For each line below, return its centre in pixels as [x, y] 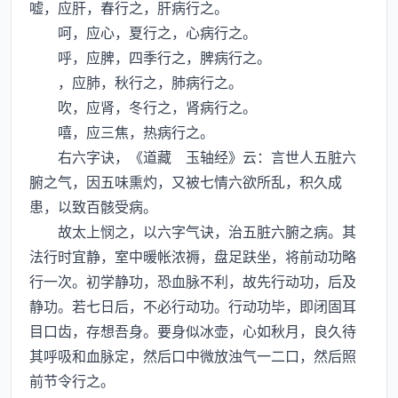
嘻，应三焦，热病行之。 [122, 131]
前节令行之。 [72, 380]
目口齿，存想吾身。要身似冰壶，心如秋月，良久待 [193, 330]
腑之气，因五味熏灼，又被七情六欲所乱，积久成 [186, 181]
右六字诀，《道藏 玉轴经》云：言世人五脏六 [193, 156]
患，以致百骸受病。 [93, 206]
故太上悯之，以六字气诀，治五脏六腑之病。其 [193, 231]
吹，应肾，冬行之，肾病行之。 [143, 107]
